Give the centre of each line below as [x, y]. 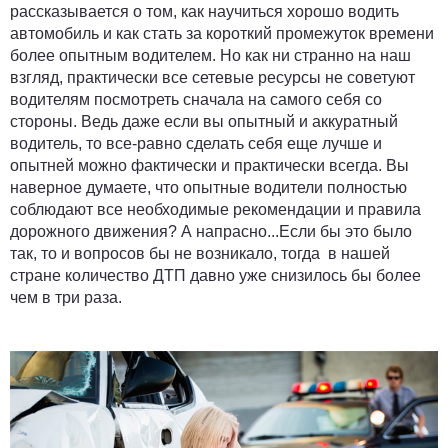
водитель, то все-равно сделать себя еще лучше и [196, 144]
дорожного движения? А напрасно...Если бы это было [211, 232]
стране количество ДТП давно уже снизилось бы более [215, 276]
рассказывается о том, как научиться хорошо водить [204, 12]
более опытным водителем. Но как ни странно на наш [210, 56]
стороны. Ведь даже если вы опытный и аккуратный [204, 122]
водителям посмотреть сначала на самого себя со [196, 100]
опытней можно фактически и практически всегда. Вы [209, 166]
